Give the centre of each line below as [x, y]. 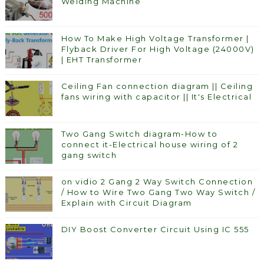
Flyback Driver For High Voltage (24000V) [158, 49]
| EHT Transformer [102, 60]
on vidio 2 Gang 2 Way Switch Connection [157, 182]
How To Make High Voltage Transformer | [155, 39]
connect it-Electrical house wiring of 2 [150, 145]
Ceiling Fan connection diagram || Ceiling [157, 86]
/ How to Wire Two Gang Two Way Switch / [158, 192]
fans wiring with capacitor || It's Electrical [156, 97]
